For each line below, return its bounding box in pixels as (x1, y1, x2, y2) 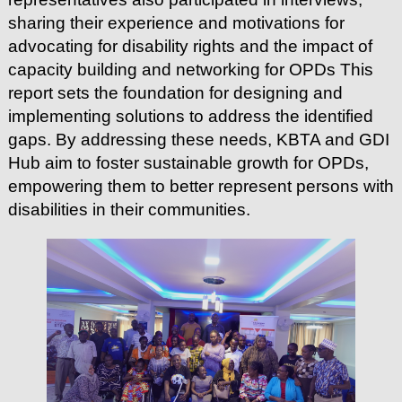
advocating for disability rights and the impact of (7, 36, 372, 56)
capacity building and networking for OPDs (7, 59, 340, 79)
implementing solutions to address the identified (7, 106, 373, 126)
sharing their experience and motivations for (7, 13, 345, 32)
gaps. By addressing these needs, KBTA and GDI (7, 129, 389, 149)
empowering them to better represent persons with (7, 176, 394, 196)
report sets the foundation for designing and (7, 83, 343, 102)
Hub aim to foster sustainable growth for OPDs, (7, 153, 369, 172)
